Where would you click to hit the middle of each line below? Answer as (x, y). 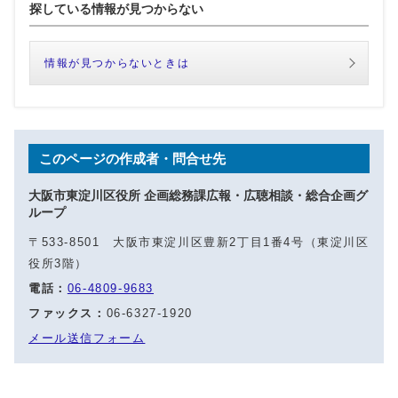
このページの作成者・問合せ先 (132, 158)
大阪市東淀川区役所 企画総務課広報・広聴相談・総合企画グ (198, 195)
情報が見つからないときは (117, 63)
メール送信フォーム (87, 338)
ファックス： (68, 313)
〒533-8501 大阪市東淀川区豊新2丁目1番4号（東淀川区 (199, 242)
